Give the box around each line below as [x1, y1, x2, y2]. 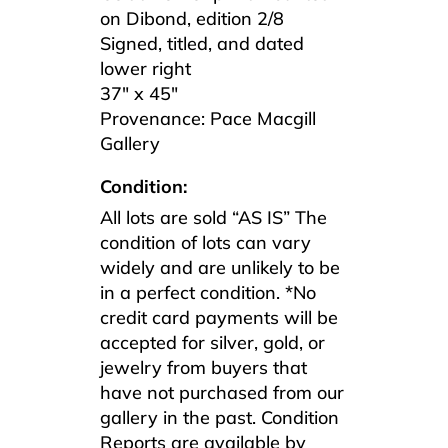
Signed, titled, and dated [100, 31, 304, 55]
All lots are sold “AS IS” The [100, 205, 327, 229]
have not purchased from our [100, 380, 344, 404]
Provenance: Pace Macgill [100, 106, 316, 130]
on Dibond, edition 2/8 [100, 6, 284, 30]
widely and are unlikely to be [100, 255, 340, 279]
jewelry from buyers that [100, 355, 307, 379]
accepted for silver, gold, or [100, 330, 325, 354]
